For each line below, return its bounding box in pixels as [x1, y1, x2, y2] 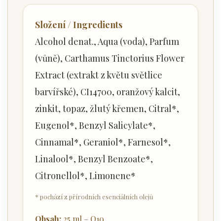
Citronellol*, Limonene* [35, 169, 136, 182]
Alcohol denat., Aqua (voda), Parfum [35, 35, 179, 47]
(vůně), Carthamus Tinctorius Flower [35, 52, 184, 64]
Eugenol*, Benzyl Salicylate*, [35, 119, 155, 131]
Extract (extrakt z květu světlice [35, 69, 162, 81]
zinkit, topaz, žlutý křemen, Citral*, [35, 102, 179, 114]
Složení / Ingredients [35, 18, 122, 31]
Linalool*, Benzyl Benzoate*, [35, 152, 153, 165]
